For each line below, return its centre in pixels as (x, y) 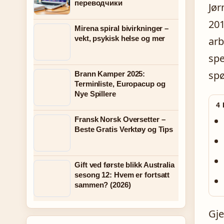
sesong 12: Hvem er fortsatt (122, 175)
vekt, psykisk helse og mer (120, 38)
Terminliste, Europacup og (120, 84)
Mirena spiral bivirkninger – (122, 28)
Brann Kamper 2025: (110, 74)
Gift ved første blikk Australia (124, 165)
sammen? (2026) (103, 185)
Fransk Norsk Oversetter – (120, 119)
